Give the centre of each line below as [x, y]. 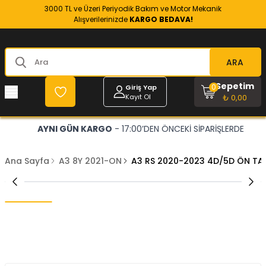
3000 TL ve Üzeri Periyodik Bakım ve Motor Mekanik [133, 9]
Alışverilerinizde [101, 19]
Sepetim [235, 86]
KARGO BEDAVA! [161, 19]
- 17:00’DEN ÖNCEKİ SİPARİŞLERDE [178, 129]
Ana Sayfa [27, 161]
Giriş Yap [141, 87]
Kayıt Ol [138, 96]
